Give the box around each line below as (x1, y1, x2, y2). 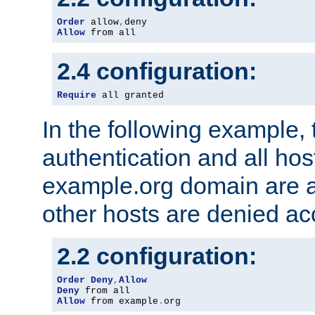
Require (57, 90, 96, 101)
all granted (96, 90, 164, 101)
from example (85, 296, 158, 307)
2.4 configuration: (57, 58, 257, 85)
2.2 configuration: (57, 243, 257, 270)
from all (85, 27, 136, 39)
